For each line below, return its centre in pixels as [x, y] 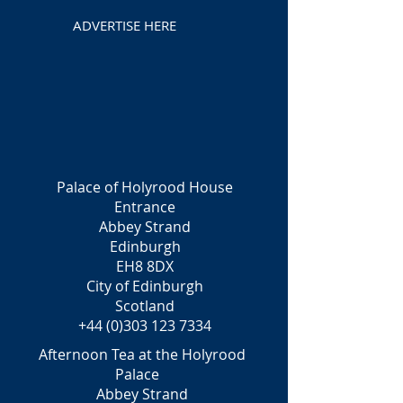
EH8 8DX [145, 266]
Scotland [145, 306]
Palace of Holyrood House [145, 187]
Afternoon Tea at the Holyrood [142, 354]
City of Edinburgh [145, 286]
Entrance [145, 207]
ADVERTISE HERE [125, 25]
